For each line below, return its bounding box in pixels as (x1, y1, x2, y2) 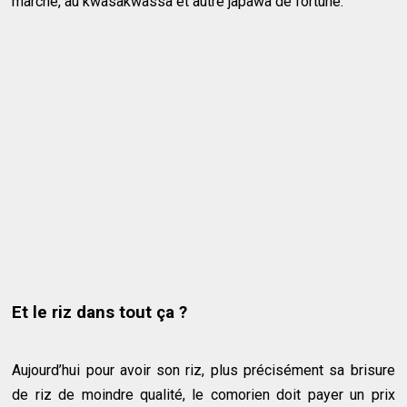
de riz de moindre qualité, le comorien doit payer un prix (12, 385, 395, 403)
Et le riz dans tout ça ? (12, 302, 188, 323)
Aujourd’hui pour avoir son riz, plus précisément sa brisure (12, 361, 395, 379)
